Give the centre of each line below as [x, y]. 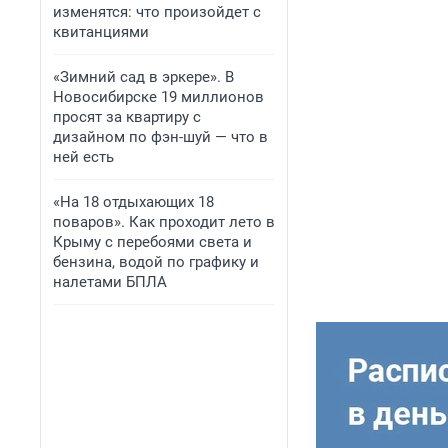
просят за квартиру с [127, 117]
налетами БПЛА [110, 282]
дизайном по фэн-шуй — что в [160, 137]
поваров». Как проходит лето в [164, 222]
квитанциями [101, 32]
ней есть [83, 157]
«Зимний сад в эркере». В [143, 77]
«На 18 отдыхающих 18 [133, 202]
